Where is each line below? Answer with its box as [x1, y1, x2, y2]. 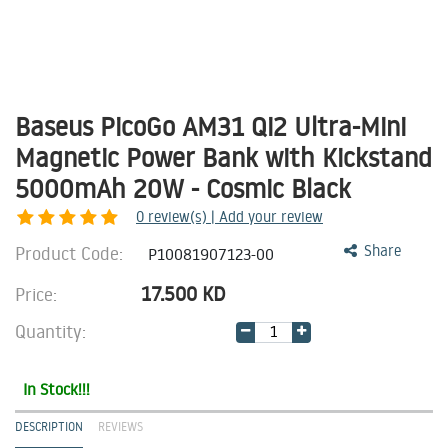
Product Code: [15, 241, 128, 265]
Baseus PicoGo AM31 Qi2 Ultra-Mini [15, 109, 406, 143]
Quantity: [15, 319, 86, 343]
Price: [15, 282, 62, 306]
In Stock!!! [23, 379, 90, 399]
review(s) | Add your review [148, 207, 323, 226]
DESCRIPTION [15, 419, 83, 434]
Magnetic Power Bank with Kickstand [15, 140, 432, 174]
